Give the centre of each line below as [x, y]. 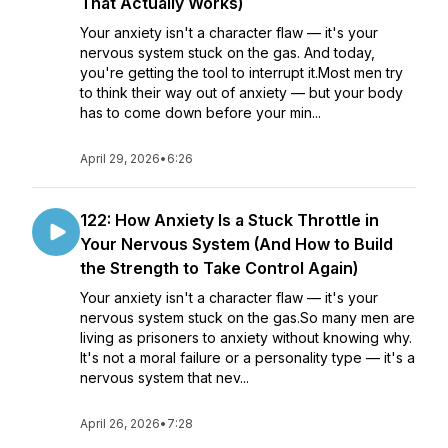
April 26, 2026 [120, 423]
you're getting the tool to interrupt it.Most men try [241, 72]
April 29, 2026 [120, 158]
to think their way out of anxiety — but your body [241, 92]
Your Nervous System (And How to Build [236, 244]
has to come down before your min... [200, 112]
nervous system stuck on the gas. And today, [227, 52]
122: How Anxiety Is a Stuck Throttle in [229, 220]
